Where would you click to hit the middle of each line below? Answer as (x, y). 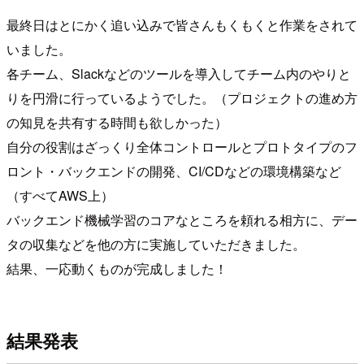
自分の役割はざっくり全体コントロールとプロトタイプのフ (182, 147)
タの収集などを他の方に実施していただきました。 (156, 245)
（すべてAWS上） (60, 196)
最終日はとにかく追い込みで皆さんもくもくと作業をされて (182, 25)
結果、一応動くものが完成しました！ (117, 269)
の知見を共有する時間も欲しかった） (117, 123)
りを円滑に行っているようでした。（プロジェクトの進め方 (182, 98)
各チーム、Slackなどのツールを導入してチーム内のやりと (179, 74)
